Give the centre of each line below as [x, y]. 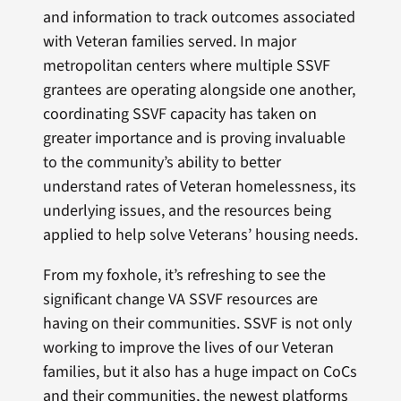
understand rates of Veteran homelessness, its [199, 187]
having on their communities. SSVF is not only [197, 324]
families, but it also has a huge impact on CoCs [200, 372]
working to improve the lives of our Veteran [188, 348]
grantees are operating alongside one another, [199, 90]
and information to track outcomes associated [199, 18]
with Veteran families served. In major [169, 42]
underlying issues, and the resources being [187, 211]
